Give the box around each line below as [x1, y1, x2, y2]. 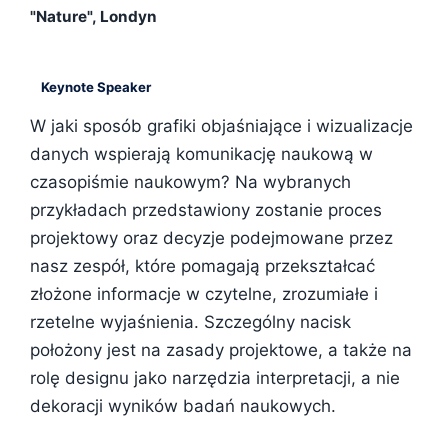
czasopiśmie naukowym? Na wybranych [30, 171, 351, 192]
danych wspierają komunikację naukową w [30, 143, 373, 164]
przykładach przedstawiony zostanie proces [30, 199, 382, 220]
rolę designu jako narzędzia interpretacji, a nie [30, 367, 400, 388]
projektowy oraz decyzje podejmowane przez [30, 227, 393, 248]
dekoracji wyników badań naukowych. [30, 395, 336, 416]
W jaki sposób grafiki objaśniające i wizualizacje [30, 115, 413, 136]
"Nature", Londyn [30, 7, 157, 27]
